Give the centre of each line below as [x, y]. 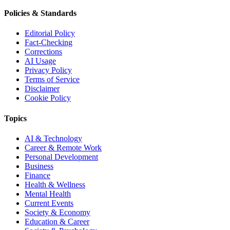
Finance [37, 175]
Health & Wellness [55, 184]
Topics [15, 118]
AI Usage [40, 61]
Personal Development [61, 157]
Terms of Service [52, 80]
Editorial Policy [50, 33]
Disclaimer [42, 89]
